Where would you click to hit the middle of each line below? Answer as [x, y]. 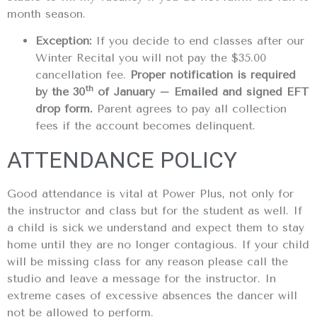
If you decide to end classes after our [200, 41]
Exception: [65, 41]
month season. [46, 13]
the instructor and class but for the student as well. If [155, 211]
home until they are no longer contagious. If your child [158, 245]
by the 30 [60, 92]
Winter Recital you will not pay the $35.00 [151, 58]
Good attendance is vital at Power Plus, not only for [150, 194]
